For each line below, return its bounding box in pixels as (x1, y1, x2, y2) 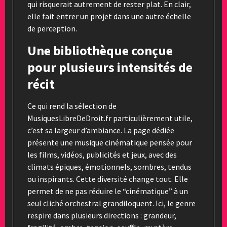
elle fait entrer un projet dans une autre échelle (27, 11, 191, 21)
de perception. (27, 23, 77, 33)
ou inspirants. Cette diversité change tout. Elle (27, 173, 188, 184)
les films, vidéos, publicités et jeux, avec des (27, 149, 177, 160)
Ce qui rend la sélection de (27, 100, 117, 111)
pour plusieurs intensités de (27, 58, 193, 75)
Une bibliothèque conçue (27, 42, 173, 59)
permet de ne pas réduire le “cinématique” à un (27, 185, 188, 196)
